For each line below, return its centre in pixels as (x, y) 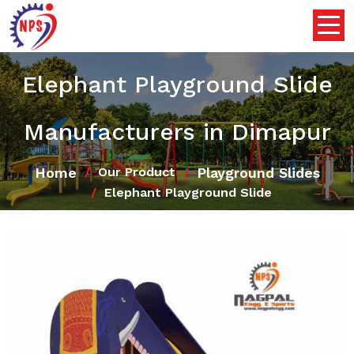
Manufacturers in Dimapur (177, 131)
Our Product (136, 172)
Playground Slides (258, 172)
